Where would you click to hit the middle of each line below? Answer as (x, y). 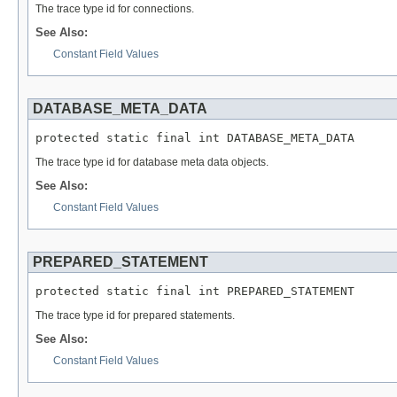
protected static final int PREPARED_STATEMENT (195, 292)
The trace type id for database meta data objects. (152, 162)
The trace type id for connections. (115, 8)
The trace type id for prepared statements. (135, 315)
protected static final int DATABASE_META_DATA (195, 138)
